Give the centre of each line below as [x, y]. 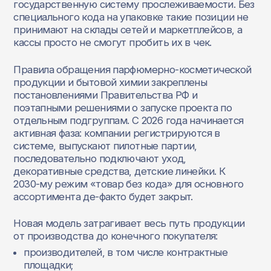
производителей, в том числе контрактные [126, 252]
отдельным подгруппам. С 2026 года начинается [129, 120]
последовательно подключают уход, [100, 158]
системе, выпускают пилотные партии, [105, 145]
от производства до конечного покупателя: [116, 236]
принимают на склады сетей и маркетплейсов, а [128, 30]
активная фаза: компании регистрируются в [117, 133]
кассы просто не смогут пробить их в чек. [113, 43]
